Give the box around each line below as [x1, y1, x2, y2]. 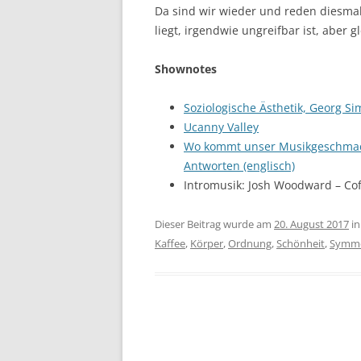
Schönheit [276, 236, 325, 251]
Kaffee [155, 236, 185, 251]
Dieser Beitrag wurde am [155, 217, 274, 231]
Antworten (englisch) [184, 158, 295, 173]
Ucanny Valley [184, 119, 259, 135]
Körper [190, 236, 223, 251]
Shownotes [155, 61, 217, 77]
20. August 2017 [274, 217, 349, 231]
